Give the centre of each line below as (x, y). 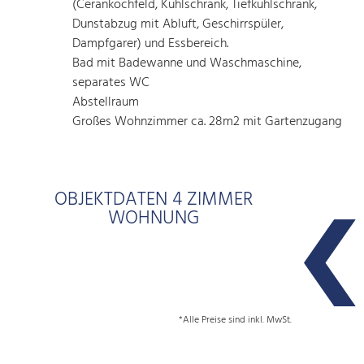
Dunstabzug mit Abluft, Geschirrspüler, (178, 25)
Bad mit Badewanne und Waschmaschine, (187, 64)
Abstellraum (106, 103)
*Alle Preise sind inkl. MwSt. (235, 320)
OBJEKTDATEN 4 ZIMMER (154, 200)
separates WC (111, 83)
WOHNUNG (154, 219)
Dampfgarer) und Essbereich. (151, 44)
